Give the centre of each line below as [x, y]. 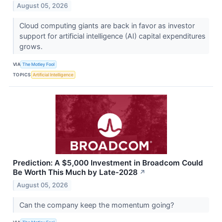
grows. [32, 47]
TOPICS [22, 74]
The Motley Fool [39, 64]
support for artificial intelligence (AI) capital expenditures [112, 36]
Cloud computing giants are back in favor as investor [107, 26]
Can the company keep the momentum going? [97, 205]
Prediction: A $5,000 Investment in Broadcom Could [108, 163]
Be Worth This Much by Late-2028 [75, 172]
